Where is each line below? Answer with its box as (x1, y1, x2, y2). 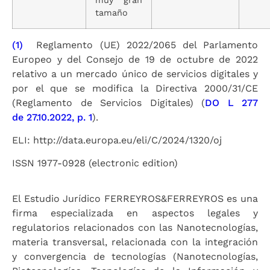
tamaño (95, 7, 128, 17)
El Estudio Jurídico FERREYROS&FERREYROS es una (12, 192, 258, 204)
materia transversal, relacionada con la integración (12, 236, 258, 248)
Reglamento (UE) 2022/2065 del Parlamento (23, 39, 258, 51)
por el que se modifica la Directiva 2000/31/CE (12, 82, 258, 94)
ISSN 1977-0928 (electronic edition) (12, 157, 178, 169)
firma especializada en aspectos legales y (12, 207, 258, 219)
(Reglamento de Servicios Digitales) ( (12, 96, 205, 108)
